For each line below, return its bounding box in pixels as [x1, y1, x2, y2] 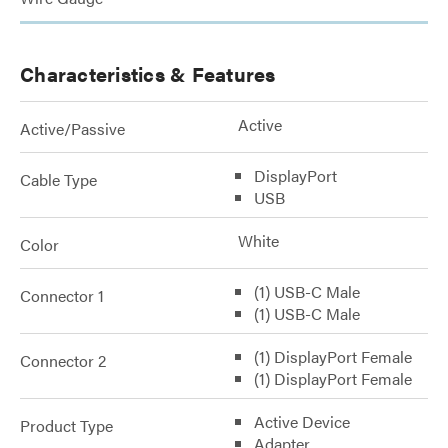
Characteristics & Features [20, 59, 276, 88]
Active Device [254, 410, 350, 433]
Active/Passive [20, 117, 125, 140]
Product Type [20, 414, 113, 437]
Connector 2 [20, 349, 106, 372]
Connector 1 [20, 284, 104, 307]
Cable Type [20, 168, 97, 191]
